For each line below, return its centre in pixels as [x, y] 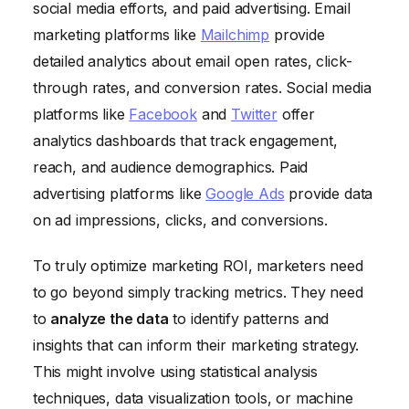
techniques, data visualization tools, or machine [193, 398]
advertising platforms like [120, 194]
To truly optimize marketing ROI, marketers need [198, 265]
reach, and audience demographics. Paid [171, 168]
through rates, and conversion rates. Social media [202, 88]
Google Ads [245, 194]
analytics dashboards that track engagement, [185, 141]
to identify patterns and [249, 318]
